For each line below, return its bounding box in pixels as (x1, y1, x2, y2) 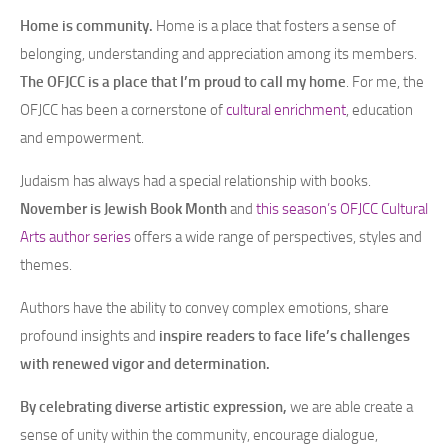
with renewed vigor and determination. (20, 354, 270, 373)
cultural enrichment (226, 100, 346, 119)
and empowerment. (20, 128, 144, 147)
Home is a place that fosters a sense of (153, 16, 396, 35)
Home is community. (20, 16, 153, 35)
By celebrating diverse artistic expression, (20, 397, 287, 416)
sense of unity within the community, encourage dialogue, (20, 425, 378, 444)
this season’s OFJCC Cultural (256, 199, 428, 218)
